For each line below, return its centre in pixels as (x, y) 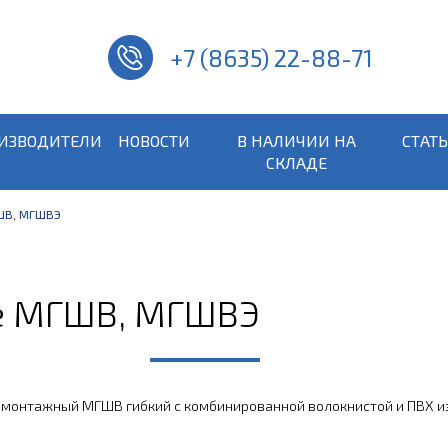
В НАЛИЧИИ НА (296, 140)
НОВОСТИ (154, 140)
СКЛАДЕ (296, 162)
